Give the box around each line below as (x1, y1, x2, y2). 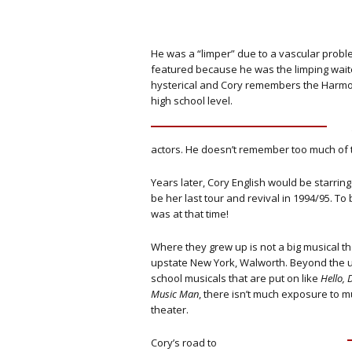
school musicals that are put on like (151, 271, 321, 285)
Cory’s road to (151, 335, 217, 350)
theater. (151, 302, 189, 317)
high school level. (151, 93, 233, 108)
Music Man (151, 287, 199, 301)
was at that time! (151, 207, 229, 221)
